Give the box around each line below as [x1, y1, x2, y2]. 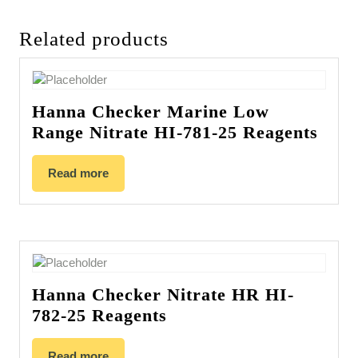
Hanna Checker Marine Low [32, 101, 269, 122]
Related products [19, 28, 169, 50]
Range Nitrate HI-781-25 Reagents [32, 122, 318, 143]
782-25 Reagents [32, 305, 167, 326]
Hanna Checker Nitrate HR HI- [32, 284, 294, 305]
